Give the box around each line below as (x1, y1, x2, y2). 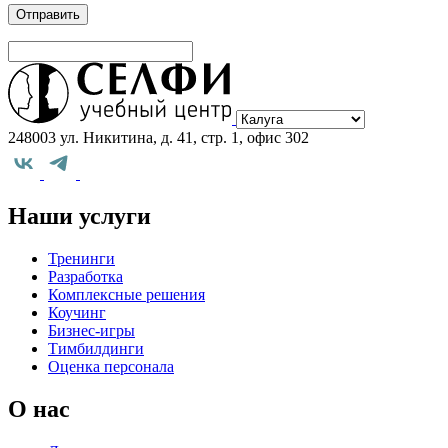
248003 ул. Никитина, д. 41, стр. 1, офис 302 (8, 129, 309, 147)
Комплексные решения (48, 286, 205, 304)
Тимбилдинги (48, 340, 144, 358)
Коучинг (48, 304, 106, 322)
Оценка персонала (48, 358, 174, 376)
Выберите (235, 61, 303, 79)
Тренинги (48, 250, 115, 268)
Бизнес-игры (48, 322, 135, 340)
